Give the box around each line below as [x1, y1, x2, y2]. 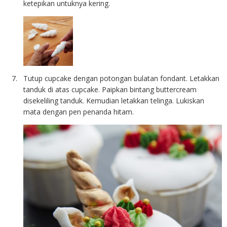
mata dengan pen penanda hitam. [23, 107, 134, 117]
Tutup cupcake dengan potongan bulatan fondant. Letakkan [23, 73, 220, 84]
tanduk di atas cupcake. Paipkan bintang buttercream [23, 85, 197, 95]
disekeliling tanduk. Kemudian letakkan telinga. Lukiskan [23, 96, 205, 106]
